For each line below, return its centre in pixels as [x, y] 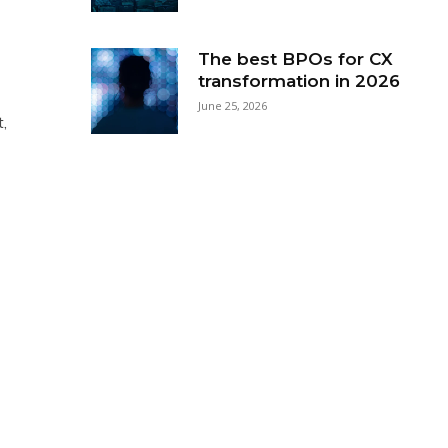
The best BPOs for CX [295, 58]
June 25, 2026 [232, 105]
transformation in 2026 [298, 80]
